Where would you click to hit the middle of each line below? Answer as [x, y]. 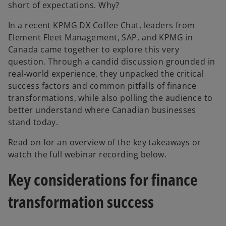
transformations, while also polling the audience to [110, 98]
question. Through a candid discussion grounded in [112, 62]
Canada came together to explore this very [94, 49]
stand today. [33, 122]
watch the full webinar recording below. [88, 154]
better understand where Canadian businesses [102, 110]
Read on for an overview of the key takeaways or [105, 142]
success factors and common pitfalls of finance [102, 86]
